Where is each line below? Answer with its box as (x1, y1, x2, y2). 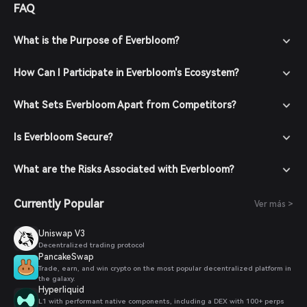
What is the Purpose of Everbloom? (14, 35, 180, 46)
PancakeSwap (38, 252, 94, 262)
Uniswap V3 (38, 228, 85, 238)
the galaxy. (38, 275, 75, 282)
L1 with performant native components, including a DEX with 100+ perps (38, 297, 284, 305)
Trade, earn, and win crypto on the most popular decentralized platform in (38, 265, 291, 272)
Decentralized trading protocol (38, 241, 145, 249)
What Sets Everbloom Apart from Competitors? (14, 99, 236, 110)
